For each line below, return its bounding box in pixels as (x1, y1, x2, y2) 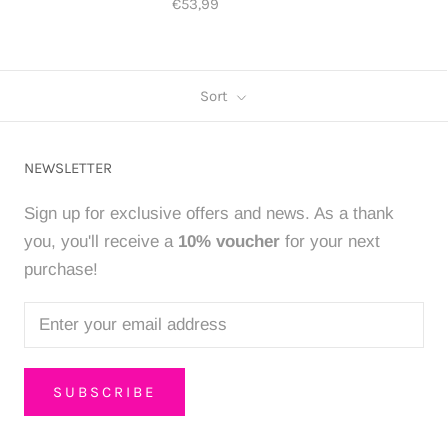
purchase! (24, 260, 98, 280)
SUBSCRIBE (53, 383, 156, 402)
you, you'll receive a (24, 232, 178, 252)
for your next (280, 232, 380, 252)
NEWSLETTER (24, 159, 112, 178)
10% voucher (178, 232, 280, 252)
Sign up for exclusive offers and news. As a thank (24, 204, 394, 224)
